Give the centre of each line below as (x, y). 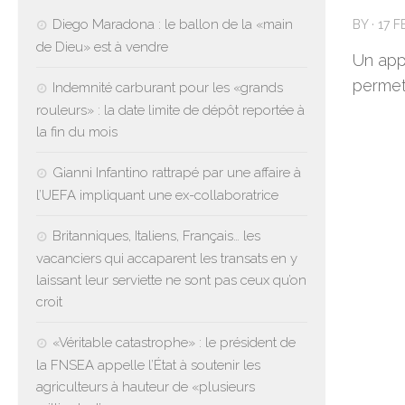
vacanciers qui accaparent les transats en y (167, 258)
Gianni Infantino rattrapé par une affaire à (177, 172)
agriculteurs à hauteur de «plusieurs (146, 386)
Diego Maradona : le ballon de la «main (173, 24)
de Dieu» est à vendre (102, 47)
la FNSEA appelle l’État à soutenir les (148, 365)
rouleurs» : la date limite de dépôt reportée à (170, 110)
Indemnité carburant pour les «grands (168, 87)
